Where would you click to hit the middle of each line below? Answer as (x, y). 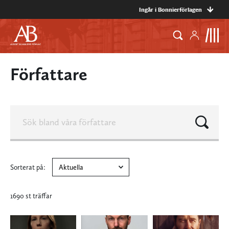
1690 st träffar (31, 196)
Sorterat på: (29, 167)
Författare (49, 74)
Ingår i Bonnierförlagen (170, 9)
